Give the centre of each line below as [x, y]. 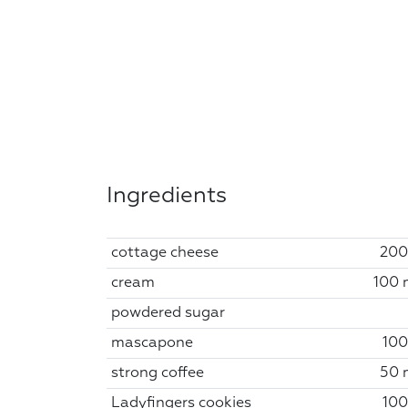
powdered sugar [168, 313]
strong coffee [157, 373]
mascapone [152, 343]
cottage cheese [164, 253]
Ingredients [167, 195]
